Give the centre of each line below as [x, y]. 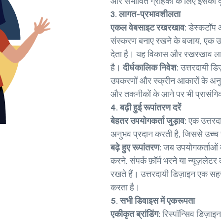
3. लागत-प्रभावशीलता [146, 15]
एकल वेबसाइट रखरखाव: [148, 28]
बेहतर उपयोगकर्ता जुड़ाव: [148, 121]
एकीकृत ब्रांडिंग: [135, 214]
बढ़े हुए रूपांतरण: [136, 148]
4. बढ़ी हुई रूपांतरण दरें [146, 108]
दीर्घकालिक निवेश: [152, 68]
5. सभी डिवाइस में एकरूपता [153, 201]
